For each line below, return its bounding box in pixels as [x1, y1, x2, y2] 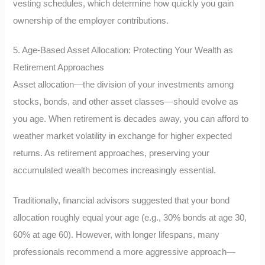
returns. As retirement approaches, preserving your [13, 148, 210, 159]
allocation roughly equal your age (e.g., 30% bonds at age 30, [13, 213, 247, 223]
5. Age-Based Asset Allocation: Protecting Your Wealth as [13, 46, 234, 56]
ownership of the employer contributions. [13, 15, 169, 25]
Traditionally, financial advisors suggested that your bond [13, 196, 230, 206]
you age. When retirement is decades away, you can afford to [13, 114, 249, 124]
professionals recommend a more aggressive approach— [13, 247, 236, 257]
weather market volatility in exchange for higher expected [13, 131, 232, 141]
